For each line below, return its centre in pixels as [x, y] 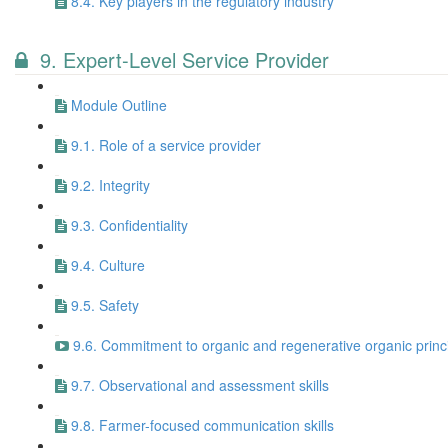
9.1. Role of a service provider [166, 145]
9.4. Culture [108, 265]
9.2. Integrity [110, 185]
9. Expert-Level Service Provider [184, 59]
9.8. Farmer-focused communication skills [202, 425]
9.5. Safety [105, 305]
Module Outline [119, 105]
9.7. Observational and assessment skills [200, 385]
